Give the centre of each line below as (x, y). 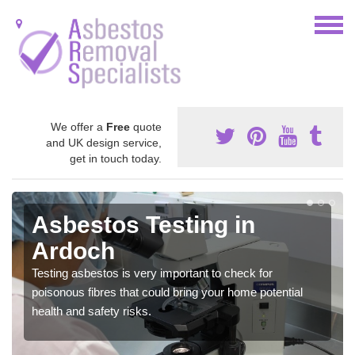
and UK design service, (104, 142)
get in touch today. (116, 158)
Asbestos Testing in (143, 224)
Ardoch (73, 250)
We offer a (78, 126)
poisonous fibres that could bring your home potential (167, 292)
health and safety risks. (92, 311)
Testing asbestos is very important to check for (152, 273)
